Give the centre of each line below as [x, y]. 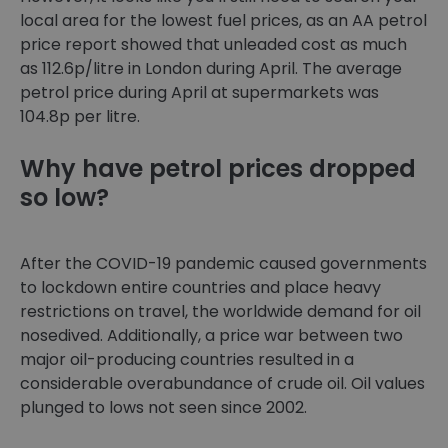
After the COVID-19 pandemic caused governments [223, 264]
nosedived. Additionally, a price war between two [211, 336]
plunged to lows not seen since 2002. [163, 408]
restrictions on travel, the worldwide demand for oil [220, 312]
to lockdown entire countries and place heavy [200, 288]
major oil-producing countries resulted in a [187, 360]
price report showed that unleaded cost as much [213, 45]
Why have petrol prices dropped [218, 169]
